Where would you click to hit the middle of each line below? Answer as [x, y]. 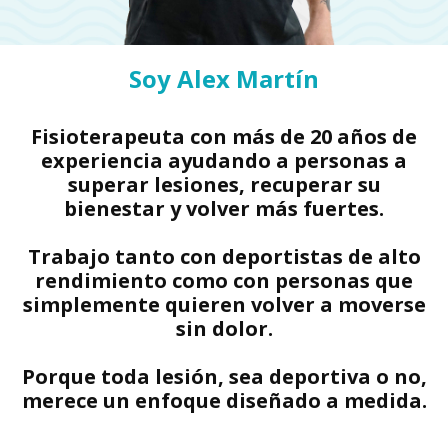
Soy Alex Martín [224, 78]
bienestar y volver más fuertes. [224, 208]
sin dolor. [224, 328]
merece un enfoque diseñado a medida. [224, 400]
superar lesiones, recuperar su [224, 184]
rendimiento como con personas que [224, 280]
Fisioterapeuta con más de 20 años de [224, 136]
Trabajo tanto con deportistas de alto [224, 256]
